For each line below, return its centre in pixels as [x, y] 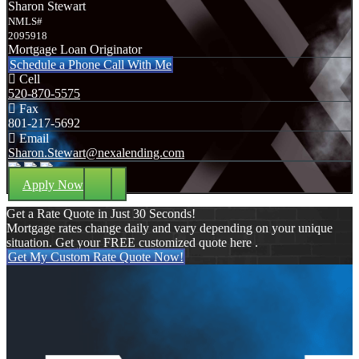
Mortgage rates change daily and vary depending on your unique [169, 228]
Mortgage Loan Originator [75, 49]
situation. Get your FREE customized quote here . [132, 242]
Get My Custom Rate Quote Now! [96, 256]
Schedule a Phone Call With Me [91, 64]
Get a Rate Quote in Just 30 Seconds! [101, 213]
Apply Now [53, 184]
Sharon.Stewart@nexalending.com [96, 152]
